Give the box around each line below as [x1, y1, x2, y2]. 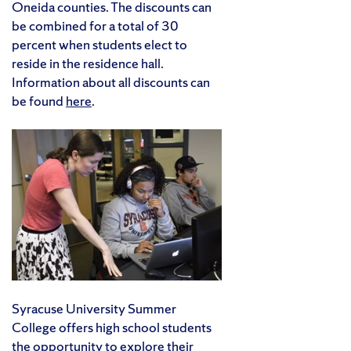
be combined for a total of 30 [12, 16, 179, 35]
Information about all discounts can [12, 73, 210, 92]
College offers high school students [12, 318, 212, 337]
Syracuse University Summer [12, 299, 176, 318]
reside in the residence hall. [12, 54, 164, 73]
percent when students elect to [12, 35, 187, 54]
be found [12, 92, 66, 110]
